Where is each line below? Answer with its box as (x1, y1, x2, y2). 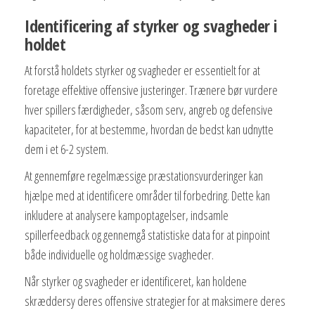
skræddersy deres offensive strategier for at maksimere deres (25, 292, 285, 309)
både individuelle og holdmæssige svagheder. (25, 245, 214, 263)
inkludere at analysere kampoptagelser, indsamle (25, 206, 229, 224)
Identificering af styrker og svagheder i (25, 13, 278, 37)
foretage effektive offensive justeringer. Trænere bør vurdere (25, 81, 278, 98)
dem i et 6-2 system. (25, 140, 108, 157)
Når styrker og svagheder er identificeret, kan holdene (25, 272, 247, 290)
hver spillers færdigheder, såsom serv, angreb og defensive (25, 101, 273, 118)
